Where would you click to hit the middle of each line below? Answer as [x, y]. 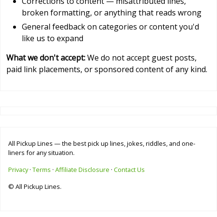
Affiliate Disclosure [82, 170]
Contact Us [129, 170]
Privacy [18, 170]
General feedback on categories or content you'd [110, 27]
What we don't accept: [46, 58]
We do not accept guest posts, [141, 58]
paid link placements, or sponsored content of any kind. [107, 70]
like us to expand [53, 39]
